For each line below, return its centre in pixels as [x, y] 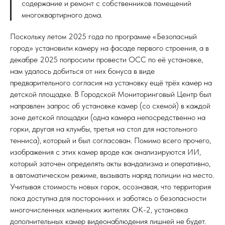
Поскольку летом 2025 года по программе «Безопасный [103, 37]
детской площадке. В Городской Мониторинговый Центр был [111, 94]
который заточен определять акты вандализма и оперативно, [110, 164]
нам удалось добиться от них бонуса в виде [82, 71]
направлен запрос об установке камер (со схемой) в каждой [110, 106]
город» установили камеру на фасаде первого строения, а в [109, 48]
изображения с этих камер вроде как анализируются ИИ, [105, 152]
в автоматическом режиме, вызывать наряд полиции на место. [112, 175]
